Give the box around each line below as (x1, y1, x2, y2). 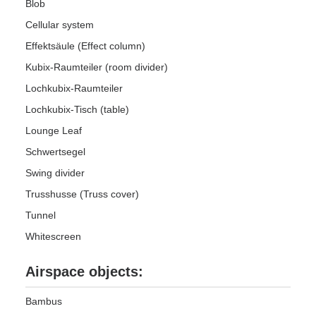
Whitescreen (25, 231, 81, 242)
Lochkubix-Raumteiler (25, 83, 123, 94)
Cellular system (25, 19, 94, 30)
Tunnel (25, 209, 56, 221)
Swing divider (25, 167, 85, 178)
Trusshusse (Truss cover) (25, 188, 139, 200)
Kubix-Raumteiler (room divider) (25, 61, 168, 73)
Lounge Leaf (25, 125, 82, 136)
